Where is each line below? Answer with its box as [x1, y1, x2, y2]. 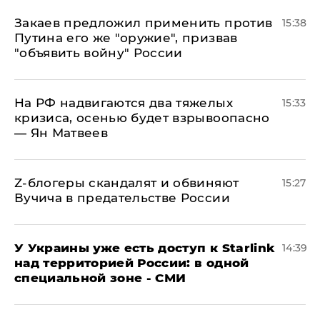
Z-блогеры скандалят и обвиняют [14, 176, 239, 190]
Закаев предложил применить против [14, 16, 273, 30]
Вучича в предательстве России [14, 191, 230, 205]
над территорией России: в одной [14, 256, 249, 270]
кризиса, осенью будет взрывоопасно [14, 111, 270, 125]
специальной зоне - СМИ [14, 271, 186, 285]
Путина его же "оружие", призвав [14, 31, 238, 45]
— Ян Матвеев [14, 126, 109, 140]
